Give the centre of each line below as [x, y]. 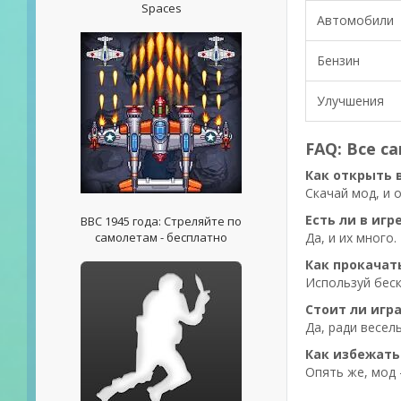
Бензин [338, 60]
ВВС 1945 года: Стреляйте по [161, 221]
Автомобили [355, 20]
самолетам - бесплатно [161, 237]
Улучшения [350, 101]
